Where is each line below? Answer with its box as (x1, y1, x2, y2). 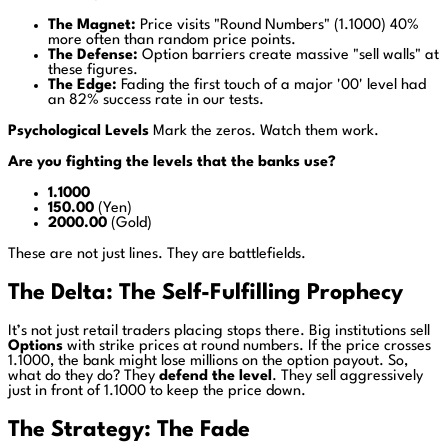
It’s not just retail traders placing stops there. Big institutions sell (8, 324, 430, 340)
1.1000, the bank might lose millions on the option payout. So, (8, 354, 408, 370)
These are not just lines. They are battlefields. (8, 247, 306, 263)
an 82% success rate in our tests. (48, 93, 264, 109)
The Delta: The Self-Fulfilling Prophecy (8, 282, 403, 305)
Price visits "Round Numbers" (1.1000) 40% (136, 18, 419, 34)
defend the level (159, 369, 272, 385)
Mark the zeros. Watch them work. (149, 124, 379, 140)
